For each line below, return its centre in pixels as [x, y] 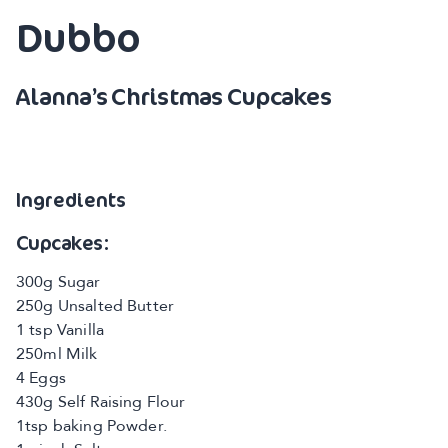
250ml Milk [57, 355]
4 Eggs [41, 379]
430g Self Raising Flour [101, 403]
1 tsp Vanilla [60, 331]
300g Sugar [58, 283]
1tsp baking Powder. [91, 427]
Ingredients [71, 199]
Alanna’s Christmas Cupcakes [173, 95]
